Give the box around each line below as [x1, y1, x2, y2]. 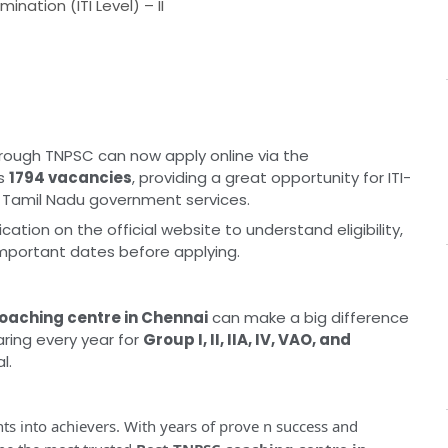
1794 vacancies [9, 167, 132, 189]
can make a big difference [208, 307, 409, 329]
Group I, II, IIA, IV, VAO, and [143, 329, 351, 351]
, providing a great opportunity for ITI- [132, 167, 411, 189]
